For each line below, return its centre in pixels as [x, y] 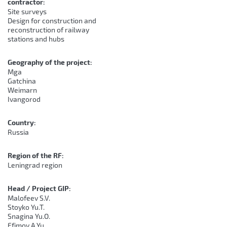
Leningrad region [35, 165]
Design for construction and [52, 21]
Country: [23, 122]
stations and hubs [36, 39]
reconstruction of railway [48, 30]
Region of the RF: [36, 155]
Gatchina [22, 81]
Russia [18, 132]
